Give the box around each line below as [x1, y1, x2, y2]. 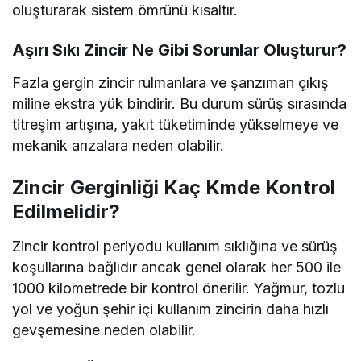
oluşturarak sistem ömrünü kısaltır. [12, 2, 239, 19]
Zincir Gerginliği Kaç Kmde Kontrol [12, 176, 335, 200]
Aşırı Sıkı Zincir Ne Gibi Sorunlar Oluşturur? [12, 40, 346, 60]
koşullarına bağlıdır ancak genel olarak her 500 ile [12, 259, 342, 276]
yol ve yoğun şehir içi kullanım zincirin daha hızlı [12, 301, 330, 318]
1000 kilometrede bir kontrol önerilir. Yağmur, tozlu [12, 280, 346, 297]
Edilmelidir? [12, 200, 120, 224]
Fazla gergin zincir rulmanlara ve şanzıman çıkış [12, 74, 330, 92]
